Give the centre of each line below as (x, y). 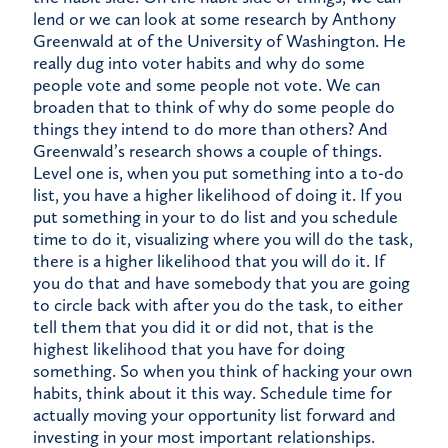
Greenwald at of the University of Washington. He (219, 41)
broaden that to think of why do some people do (214, 107)
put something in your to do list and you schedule (215, 217)
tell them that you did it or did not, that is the (203, 327)
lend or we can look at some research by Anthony (214, 19)
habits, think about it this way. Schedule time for (212, 393)
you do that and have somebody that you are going (221, 283)
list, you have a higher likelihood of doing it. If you (217, 195)
